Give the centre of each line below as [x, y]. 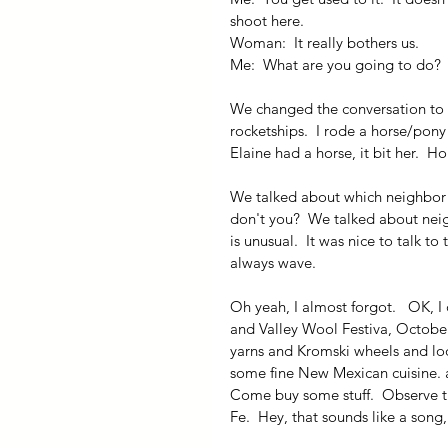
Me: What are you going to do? [335, 64]
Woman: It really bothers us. [324, 42]
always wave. [273, 262]
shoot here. [267, 20]
